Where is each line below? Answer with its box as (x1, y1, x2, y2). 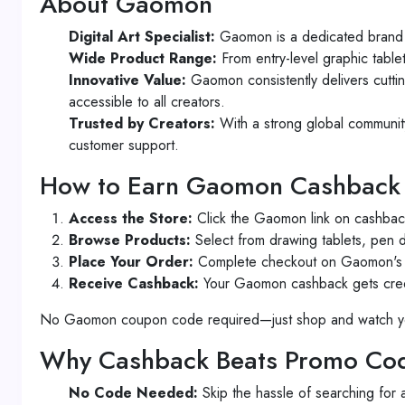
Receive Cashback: (69, 273, 199, 294)
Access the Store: (69, 208, 193, 229)
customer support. (69, 135, 179, 155)
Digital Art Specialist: (69, 26, 215, 47)
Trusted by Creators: (69, 113, 215, 134)
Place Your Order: (69, 251, 193, 272)
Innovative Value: (69, 70, 186, 90)
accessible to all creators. (69, 91, 225, 112)
